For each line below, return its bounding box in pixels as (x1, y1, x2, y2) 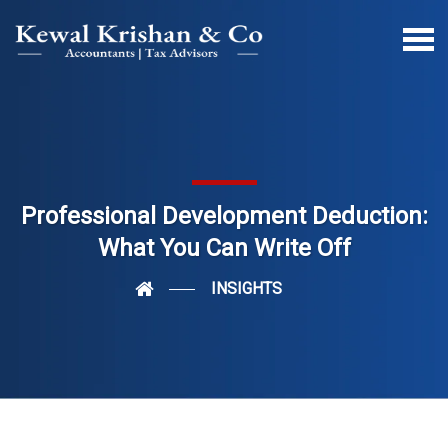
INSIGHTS (210, 279, 282, 298)
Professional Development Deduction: (20, 202, 428, 230)
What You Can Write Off (97, 234, 351, 262)
